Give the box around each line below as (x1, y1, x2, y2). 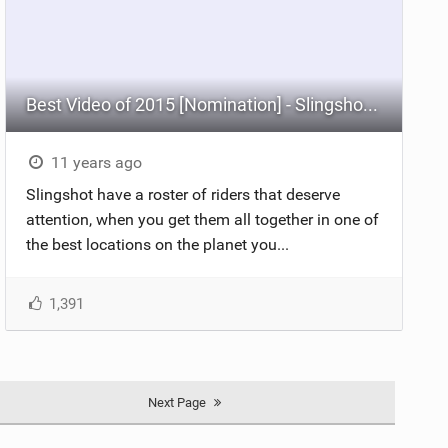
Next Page (147, 394, 206, 410)
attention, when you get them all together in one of (26, 209, 380, 229)
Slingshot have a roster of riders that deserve (26, 184, 341, 204)
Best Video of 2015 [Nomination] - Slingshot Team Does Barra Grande (363, 93, 379, 115)
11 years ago (46, 152, 142, 172)
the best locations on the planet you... (26, 234, 290, 254)
